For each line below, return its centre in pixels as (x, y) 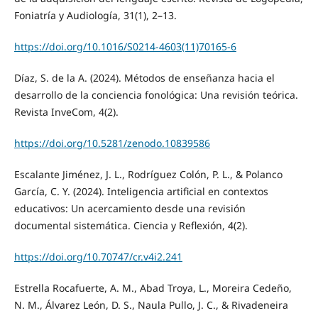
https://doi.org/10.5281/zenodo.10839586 (112, 143)
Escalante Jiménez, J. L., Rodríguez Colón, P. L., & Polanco (148, 175)
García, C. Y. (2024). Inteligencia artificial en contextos (141, 192)
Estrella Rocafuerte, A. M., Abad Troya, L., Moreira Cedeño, (153, 288)
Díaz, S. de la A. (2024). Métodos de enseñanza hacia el (144, 78)
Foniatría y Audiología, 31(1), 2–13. (95, 16)
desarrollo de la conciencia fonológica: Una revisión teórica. (156, 95)
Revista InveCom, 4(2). (66, 112)
